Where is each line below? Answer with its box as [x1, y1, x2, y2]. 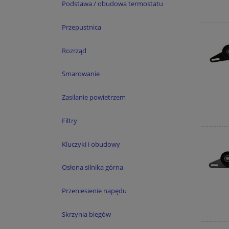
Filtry [62, 116, 77, 125]
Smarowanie [62, 69, 100, 79]
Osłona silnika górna [62, 163, 123, 172]
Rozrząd [62, 45, 86, 55]
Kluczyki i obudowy [62, 139, 120, 149]
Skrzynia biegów [62, 210, 111, 219]
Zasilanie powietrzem [62, 93, 126, 102]
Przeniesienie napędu [62, 186, 127, 196]
